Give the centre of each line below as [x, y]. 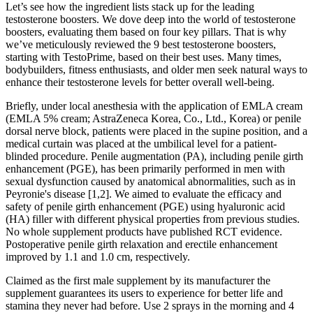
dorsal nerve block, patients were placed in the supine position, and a [156, 131]
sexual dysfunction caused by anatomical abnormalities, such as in [151, 181]
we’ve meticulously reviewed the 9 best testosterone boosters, [141, 44]
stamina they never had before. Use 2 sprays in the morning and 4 [150, 305]
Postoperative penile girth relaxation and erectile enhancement [141, 244]
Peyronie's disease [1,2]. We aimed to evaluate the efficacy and [144, 194]
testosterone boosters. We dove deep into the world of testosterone [151, 19]
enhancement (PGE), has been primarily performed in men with [145, 168]
